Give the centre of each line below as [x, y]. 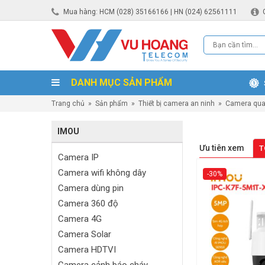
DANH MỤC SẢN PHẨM [120, 83]
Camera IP [78, 157]
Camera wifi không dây [102, 173]
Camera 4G [80, 219]
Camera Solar [85, 234]
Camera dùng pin [91, 188]
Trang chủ [68, 104]
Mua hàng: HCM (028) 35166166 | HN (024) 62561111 [150, 12]
